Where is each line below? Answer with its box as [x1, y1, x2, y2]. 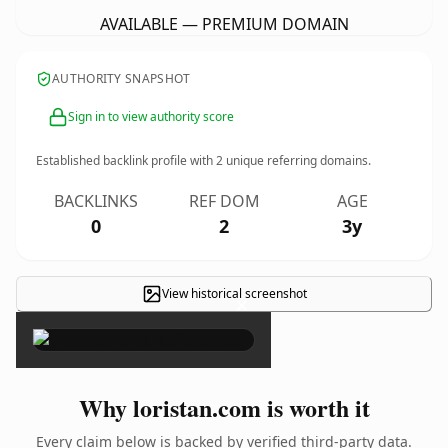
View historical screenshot [161, 285, 307, 302]
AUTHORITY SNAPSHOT [52, 70, 191, 87]
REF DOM [188, 190, 260, 212]
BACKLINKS [54, 190, 138, 212]
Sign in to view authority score [68, 108, 234, 125]
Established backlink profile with [36, 152, 216, 169]
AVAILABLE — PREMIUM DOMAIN [99, 13, 349, 35]
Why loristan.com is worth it [78, 390, 370, 425]
